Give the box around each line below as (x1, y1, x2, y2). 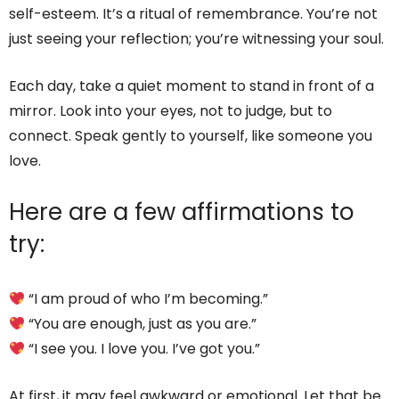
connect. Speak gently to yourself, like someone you (9, 126, 372, 147)
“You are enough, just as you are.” (25, 313, 257, 335)
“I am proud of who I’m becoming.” (25, 289, 269, 310)
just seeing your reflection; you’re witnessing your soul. (9, 28, 384, 50)
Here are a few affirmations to (9, 196, 354, 229)
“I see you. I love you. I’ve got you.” (25, 338, 261, 360)
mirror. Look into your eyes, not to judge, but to (9, 101, 332, 122)
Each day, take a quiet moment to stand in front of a (9, 76, 374, 97)
